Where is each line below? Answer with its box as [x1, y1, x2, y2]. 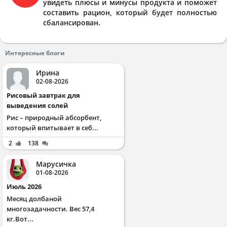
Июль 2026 [12, 181, 42, 191]
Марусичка [36, 159, 76, 169]
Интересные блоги [5, 48, 65, 57]
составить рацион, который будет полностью [43, 7, 217, 17]
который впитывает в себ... [7, 123, 98, 132]
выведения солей [7, 100, 68, 110]
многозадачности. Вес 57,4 [7, 204, 94, 213]
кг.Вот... [7, 214, 33, 223]
